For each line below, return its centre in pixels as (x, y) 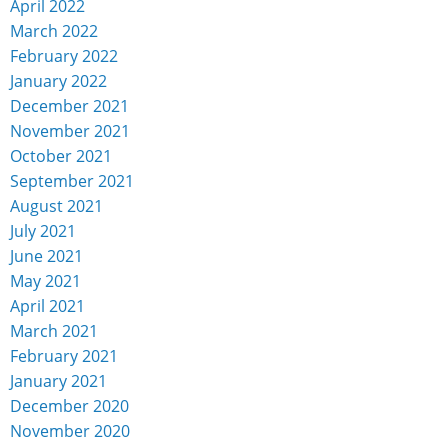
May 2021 (45, 281)
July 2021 (43, 231)
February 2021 (64, 356)
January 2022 (58, 81)
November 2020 (70, 431)
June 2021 (46, 256)
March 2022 (54, 31)
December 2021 (69, 106)
